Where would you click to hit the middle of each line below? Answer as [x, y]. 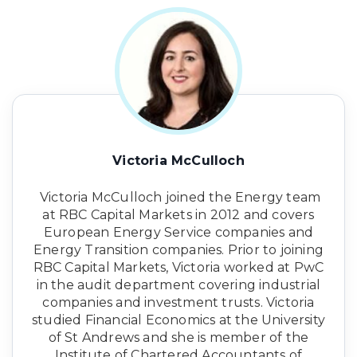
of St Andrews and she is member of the [178, 337]
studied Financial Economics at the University [178, 320]
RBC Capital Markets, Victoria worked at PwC [178, 267]
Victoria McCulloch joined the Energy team [178, 197]
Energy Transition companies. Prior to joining [178, 249]
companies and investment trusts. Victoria [178, 302]
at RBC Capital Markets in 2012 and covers [178, 214]
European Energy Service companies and [178, 232]
